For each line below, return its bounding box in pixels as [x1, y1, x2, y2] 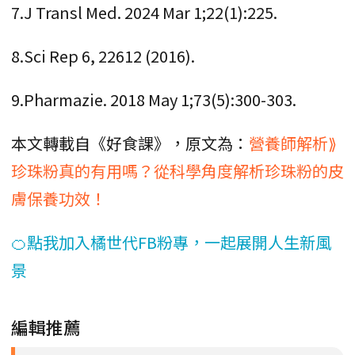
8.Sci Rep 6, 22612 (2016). [11, 44, 195, 68]
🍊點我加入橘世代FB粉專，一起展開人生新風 [11, 231, 331, 254]
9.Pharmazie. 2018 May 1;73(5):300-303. [11, 88, 296, 112]
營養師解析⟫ [249, 132, 337, 155]
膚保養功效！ [11, 187, 106, 211]
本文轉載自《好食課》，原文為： [11, 132, 249, 155]
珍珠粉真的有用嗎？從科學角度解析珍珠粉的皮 [11, 159, 344, 183]
